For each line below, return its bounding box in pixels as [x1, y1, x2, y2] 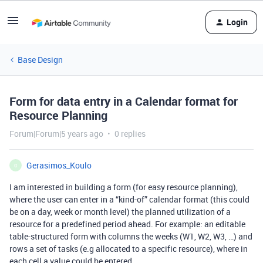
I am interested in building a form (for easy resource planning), [9, 181, 238, 193]
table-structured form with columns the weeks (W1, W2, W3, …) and [9, 231, 252, 242]
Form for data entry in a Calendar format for [9, 93, 238, 109]
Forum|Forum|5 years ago [9, 128, 103, 139]
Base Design [18, 54, 63, 65]
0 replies [114, 128, 146, 139]
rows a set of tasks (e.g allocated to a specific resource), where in [9, 243, 248, 254]
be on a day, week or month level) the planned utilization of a [9, 206, 231, 217]
